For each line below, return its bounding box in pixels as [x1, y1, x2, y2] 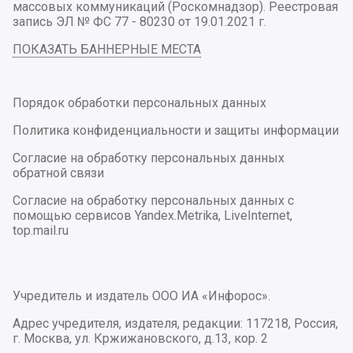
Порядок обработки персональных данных [13, 95, 266, 111]
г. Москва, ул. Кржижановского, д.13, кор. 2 [13, 331, 268, 347]
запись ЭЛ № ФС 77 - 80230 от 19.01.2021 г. [13, 14, 266, 30]
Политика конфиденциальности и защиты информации [13, 123, 339, 139]
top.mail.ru [13, 223, 69, 239]
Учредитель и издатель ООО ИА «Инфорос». [13, 288, 270, 304]
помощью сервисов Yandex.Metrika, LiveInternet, [13, 208, 292, 224]
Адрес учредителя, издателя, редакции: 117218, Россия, [13, 316, 338, 332]
